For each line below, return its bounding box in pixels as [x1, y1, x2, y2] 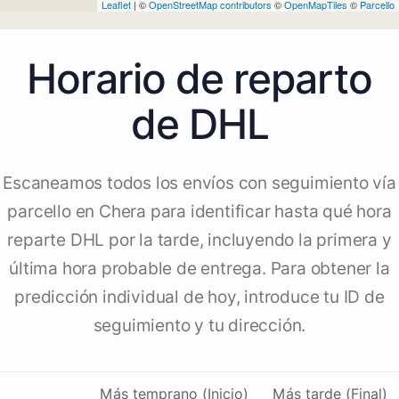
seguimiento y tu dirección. [93, 315, 306, 337]
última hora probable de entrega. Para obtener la [9, 258, 390, 280]
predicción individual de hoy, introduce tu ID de [14, 287, 385, 308]
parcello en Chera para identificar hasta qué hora [7, 201, 392, 223]
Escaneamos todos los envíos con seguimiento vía [3, 173, 396, 194]
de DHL [130, 99, 269, 150]
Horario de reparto [27, 53, 372, 104]
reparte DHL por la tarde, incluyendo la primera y [7, 230, 392, 251]
